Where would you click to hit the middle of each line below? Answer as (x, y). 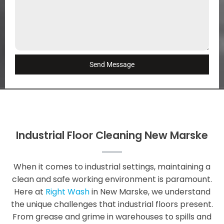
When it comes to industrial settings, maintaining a (112, 167)
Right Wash (67, 192)
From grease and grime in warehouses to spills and (112, 217)
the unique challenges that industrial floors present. (112, 204)
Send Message (112, 64)
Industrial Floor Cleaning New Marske (112, 135)
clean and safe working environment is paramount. (112, 179)
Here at (29, 192)
